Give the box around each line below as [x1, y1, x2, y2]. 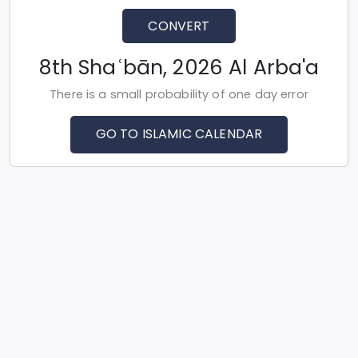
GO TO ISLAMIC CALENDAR [95, 125, 263, 144]
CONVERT [148, 16, 210, 35]
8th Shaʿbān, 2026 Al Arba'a [38, 54, 320, 82]
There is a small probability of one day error [50, 86, 308, 103]
